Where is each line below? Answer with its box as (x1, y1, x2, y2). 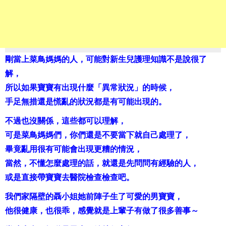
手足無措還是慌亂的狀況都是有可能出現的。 (5, 97, 166, 106)
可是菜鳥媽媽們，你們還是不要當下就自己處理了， (5, 131, 191, 140)
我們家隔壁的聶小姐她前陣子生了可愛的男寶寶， (5, 192, 183, 201)
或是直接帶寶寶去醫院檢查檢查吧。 (5, 173, 134, 182)
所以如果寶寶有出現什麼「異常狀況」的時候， (5, 83, 175, 92)
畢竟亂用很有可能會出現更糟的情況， (5, 145, 142, 154)
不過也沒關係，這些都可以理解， (5, 117, 126, 126)
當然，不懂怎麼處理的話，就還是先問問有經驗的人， (5, 159, 199, 168)
